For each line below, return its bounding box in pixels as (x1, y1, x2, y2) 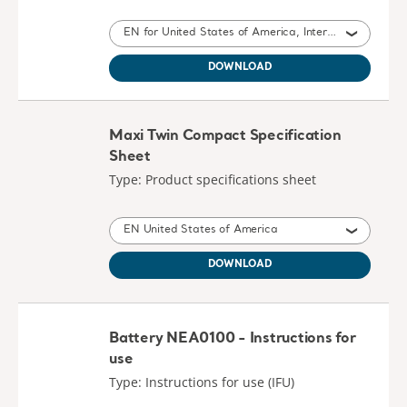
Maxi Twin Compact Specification (109, 128, 342, 144)
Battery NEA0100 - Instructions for (109, 331, 356, 346)
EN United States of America (124, 224, 278, 236)
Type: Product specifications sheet (109, 170, 316, 188)
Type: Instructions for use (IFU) (109, 372, 294, 391)
